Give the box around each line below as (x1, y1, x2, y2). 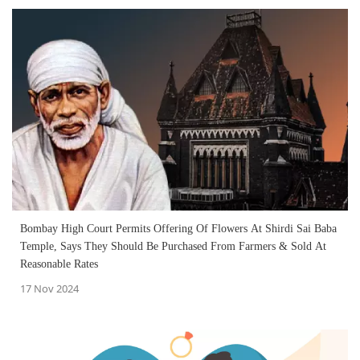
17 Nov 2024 (20, 280, 79, 296)
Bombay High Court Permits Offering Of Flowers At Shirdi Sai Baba (20, 222, 337, 235)
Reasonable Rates (20, 257, 98, 270)
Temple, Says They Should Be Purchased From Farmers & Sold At (20, 239, 326, 252)
